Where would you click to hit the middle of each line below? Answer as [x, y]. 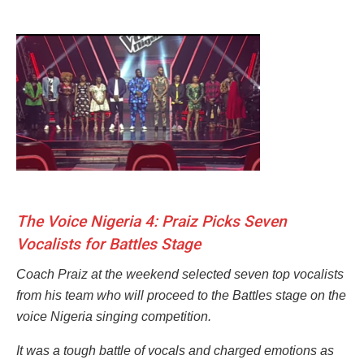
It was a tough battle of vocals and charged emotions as [175, 350]
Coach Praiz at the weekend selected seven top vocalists [180, 274]
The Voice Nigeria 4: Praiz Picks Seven [152, 222]
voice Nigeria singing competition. [114, 316]
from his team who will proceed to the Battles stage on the [181, 295]
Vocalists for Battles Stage [108, 245]
